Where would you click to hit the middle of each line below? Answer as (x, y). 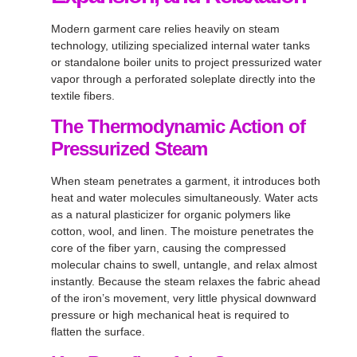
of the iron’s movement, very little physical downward (184, 298)
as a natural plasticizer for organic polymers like (171, 215)
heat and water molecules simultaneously (155, 198)
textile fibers (81, 95)
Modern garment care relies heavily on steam (165, 28)
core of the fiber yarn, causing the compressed (169, 248)
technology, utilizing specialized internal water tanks (180, 45)
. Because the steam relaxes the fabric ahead (206, 282)
